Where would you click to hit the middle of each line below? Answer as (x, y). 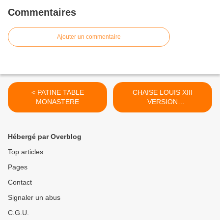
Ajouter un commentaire (89, 37)
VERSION (163, 102)
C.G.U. (18, 213)
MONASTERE (57, 102)
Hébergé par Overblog (45, 137)
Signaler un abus (34, 198)
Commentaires (42, 13)
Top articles (26, 152)
